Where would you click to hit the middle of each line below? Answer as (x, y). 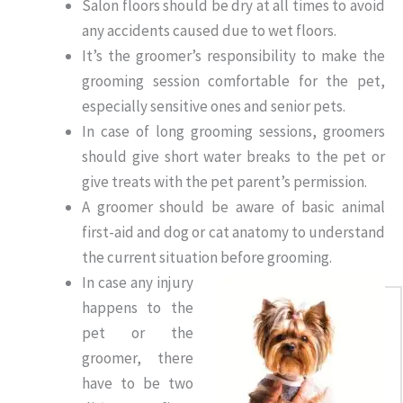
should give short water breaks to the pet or (233, 157)
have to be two (138, 384)
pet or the (138, 333)
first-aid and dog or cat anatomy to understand (233, 233)
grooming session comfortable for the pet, (233, 81)
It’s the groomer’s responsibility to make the (233, 56)
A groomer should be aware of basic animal (233, 207)
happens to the (138, 308)
